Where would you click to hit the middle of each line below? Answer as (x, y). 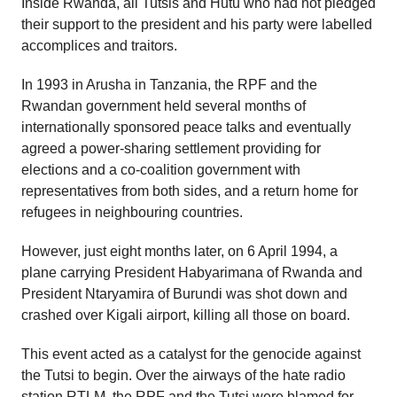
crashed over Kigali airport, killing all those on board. (186, 315)
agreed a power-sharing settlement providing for (171, 148)
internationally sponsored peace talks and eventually (186, 127)
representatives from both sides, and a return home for (190, 191)
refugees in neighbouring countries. (132, 212)
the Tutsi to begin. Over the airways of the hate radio (183, 375)
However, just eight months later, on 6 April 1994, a (179, 251)
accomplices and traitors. (99, 45)
